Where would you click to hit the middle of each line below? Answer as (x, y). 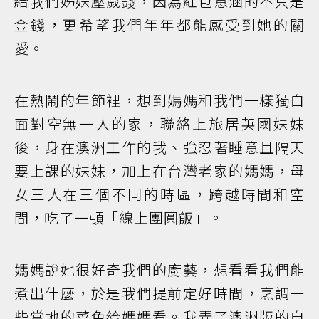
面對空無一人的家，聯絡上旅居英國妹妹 (159, 123)
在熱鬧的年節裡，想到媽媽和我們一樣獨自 (159, 100)
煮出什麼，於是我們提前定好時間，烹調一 (159, 293)
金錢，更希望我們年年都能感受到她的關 (159, 24)
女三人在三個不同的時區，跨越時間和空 (159, 194)
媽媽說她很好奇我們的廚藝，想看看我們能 (159, 269)
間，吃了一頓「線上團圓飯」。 (119, 217)
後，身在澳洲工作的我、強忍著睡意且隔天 (159, 147)
